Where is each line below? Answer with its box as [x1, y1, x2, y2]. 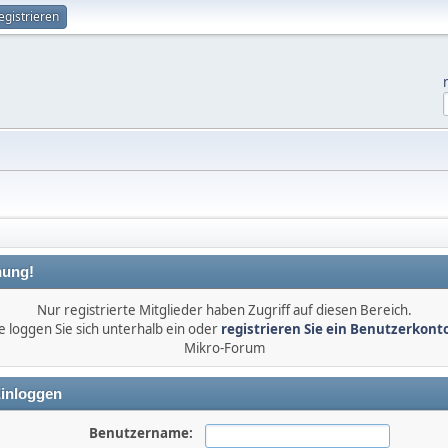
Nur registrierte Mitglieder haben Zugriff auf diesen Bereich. [36, 301, 412, 319]
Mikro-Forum [183, 339, 265, 357]
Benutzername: [88, 424, 193, 442]
